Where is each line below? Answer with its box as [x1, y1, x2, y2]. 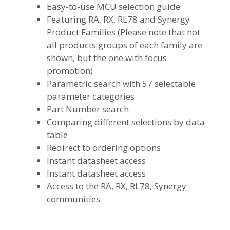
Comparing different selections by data [47, 116, 205, 128]
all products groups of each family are [47, 39, 202, 51]
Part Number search [47, 103, 129, 115]
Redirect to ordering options [47, 141, 161, 154]
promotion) [47, 64, 93, 76]
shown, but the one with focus [47, 51, 167, 64]
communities [47, 193, 100, 205]
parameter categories [47, 90, 135, 102]
